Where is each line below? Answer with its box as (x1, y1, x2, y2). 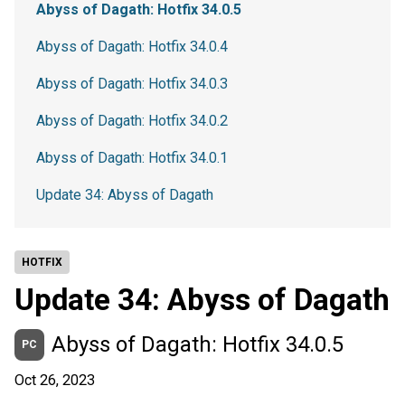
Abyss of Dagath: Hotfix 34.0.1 (36, 149, 228, 166)
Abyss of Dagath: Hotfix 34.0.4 (36, 38, 228, 55)
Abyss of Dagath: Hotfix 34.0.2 (36, 112, 228, 129)
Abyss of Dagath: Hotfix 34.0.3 (36, 75, 228, 92)
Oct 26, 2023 (14, 372, 95, 389)
